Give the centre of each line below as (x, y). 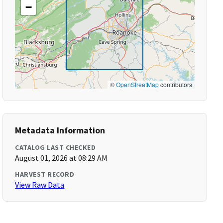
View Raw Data (40, 185)
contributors (175, 84)
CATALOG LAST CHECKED (56, 147)
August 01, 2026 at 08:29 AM (61, 158)
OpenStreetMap (137, 84)
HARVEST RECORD (45, 174)
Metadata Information (60, 130)
